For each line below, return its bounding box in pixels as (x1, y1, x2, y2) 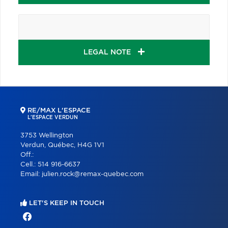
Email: (20, 170, 42, 178)
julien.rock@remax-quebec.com (42, 170, 144, 178)
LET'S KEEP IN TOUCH (27, 199, 104, 207)
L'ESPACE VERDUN (27, 115, 78, 120)
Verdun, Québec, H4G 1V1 (20, 141, 104, 149)
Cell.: (20, 161, 38, 168)
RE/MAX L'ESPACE (25, 107, 91, 114)
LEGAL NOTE (83, 48, 133, 56)
